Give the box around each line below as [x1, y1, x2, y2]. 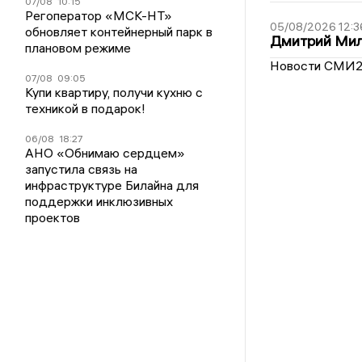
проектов [25, 208, 81, 225]
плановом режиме [25, 39, 132, 56]
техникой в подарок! [25, 99, 146, 116]
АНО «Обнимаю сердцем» [25, 144, 186, 161]
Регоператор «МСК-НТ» [25, 6, 173, 23]
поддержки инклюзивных [25, 192, 174, 209]
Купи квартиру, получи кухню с [25, 83, 204, 100]
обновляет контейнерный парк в [25, 23, 213, 40]
